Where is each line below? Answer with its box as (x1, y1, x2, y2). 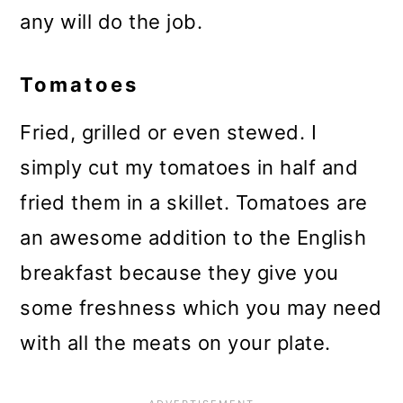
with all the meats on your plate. (20, 330, 331, 354)
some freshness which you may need (20, 295, 382, 319)
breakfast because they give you (20, 260, 339, 284)
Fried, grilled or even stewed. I (20, 120, 318, 144)
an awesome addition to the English (20, 225, 367, 249)
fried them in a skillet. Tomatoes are (20, 190, 368, 214)
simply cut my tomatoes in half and (20, 155, 359, 179)
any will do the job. (20, 9, 203, 33)
